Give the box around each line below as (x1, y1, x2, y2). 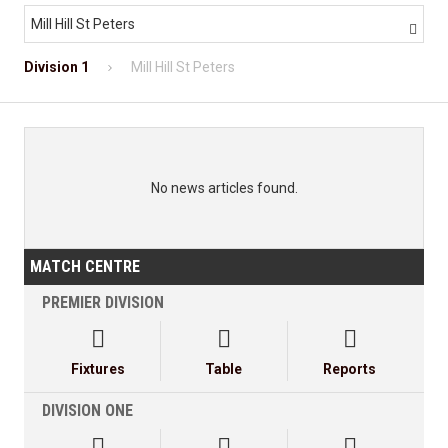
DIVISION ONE (42, 401, 133, 421)
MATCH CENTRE (30, 257, 140, 277)
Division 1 (24, 59, 89, 76)
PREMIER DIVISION (42, 293, 164, 313)
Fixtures (71, 361, 126, 378)
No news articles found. (150, 180, 298, 197)
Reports (323, 361, 377, 378)
